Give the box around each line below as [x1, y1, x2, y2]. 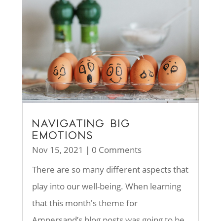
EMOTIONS [32, 129, 94, 142]
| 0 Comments [83, 144, 142, 155]
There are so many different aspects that [32, 163, 188, 175]
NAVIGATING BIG [32, 117, 131, 130]
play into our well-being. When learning [32, 180, 181, 192]
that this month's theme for [32, 197, 138, 209]
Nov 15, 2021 [32, 144, 83, 155]
